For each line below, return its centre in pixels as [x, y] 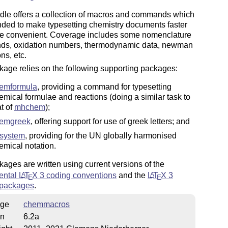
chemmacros [46, 205]
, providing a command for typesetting [104, 87]
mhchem [30, 107]
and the [132, 175]
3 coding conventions [77, 175]
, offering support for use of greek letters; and [110, 121]
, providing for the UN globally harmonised [101, 135]
